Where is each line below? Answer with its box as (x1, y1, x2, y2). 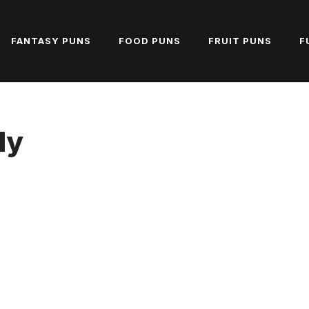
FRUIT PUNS (208, 35, 272, 47)
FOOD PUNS (119, 35, 181, 47)
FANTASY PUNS (11, 35, 91, 47)
